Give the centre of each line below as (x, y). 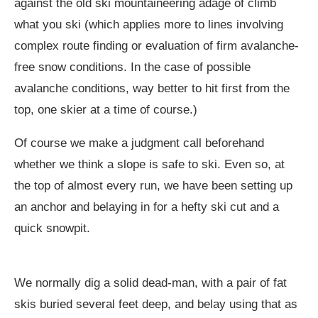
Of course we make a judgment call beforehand (139, 143)
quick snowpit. (52, 228)
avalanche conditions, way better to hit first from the (152, 88)
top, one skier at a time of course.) (106, 109)
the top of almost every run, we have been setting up (153, 185)
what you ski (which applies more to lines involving (149, 24)
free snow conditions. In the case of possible (132, 67)
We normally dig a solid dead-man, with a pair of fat (150, 283)
